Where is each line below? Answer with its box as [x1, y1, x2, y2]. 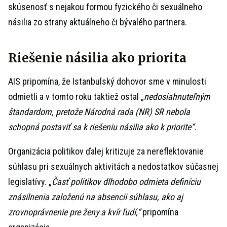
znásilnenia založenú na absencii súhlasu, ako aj [8, 192, 183, 202]
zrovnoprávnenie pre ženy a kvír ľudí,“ [8, 207, 140, 217]
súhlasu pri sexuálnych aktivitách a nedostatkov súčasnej [8, 161, 218, 172]
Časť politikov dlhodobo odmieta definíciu [52, 176, 201, 187]
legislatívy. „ [8, 176, 52, 187]
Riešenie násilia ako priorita [8, 50, 186, 66]
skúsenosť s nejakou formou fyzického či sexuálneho [8, 2, 202, 12]
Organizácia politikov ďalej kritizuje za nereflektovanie [8, 146, 204, 157]
